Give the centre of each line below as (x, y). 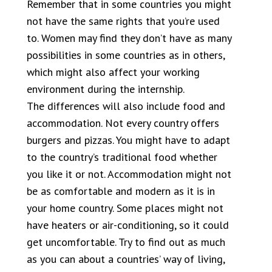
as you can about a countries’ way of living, (126, 259)
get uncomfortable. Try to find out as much (126, 242)
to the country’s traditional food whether (122, 157)
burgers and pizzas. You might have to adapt (128, 140)
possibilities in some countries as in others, (126, 55)
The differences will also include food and (126, 106)
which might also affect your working (113, 72)
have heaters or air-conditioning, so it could (128, 225)
